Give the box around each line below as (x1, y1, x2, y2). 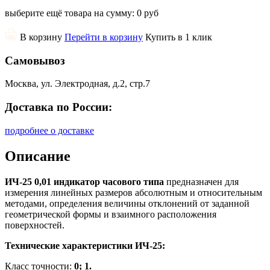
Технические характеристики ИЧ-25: (5, 240, 165, 251)
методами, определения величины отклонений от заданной (5, 198, 250, 209)
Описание (5, 148, 71, 164)
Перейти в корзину (64, 31, 143, 42)
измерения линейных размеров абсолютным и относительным (5, 187, 262, 198)
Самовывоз (5, 54, 65, 67)
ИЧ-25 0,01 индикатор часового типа (5, 176, 164, 187)
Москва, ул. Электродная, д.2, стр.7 (5, 78, 150, 89)
